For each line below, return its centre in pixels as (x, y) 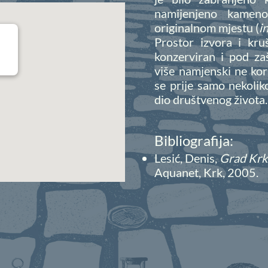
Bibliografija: (194, 140)
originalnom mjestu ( (207, 27)
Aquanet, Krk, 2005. (207, 173)
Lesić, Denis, (187, 158)
